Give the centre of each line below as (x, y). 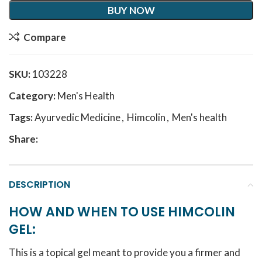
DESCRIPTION (39, 185)
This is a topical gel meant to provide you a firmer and (125, 252)
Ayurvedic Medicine (77, 117)
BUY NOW (131, 10)
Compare (44, 37)
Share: (23, 139)
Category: (32, 96)
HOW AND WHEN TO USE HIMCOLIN (122, 212)
